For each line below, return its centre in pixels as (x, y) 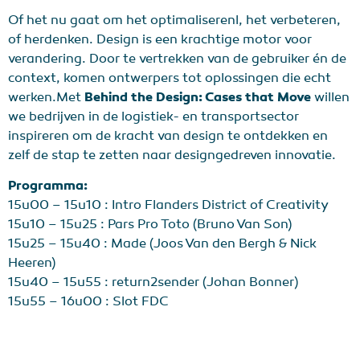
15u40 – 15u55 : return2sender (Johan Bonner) (153, 282)
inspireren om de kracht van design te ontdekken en (168, 135)
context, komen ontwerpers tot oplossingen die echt (170, 78)
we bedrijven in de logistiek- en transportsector (153, 116)
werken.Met (46, 97)
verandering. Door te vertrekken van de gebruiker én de (177, 58)
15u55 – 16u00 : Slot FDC (88, 302)
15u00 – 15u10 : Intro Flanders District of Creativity (168, 205)
